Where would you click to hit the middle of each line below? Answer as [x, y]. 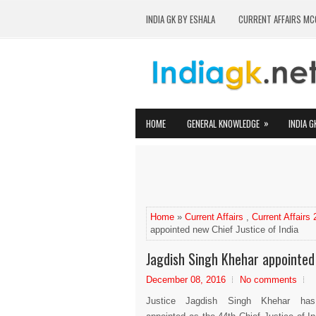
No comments [268, 280]
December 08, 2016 [186, 280]
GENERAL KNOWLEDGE [223, 123]
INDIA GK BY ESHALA [181, 19]
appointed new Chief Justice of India [224, 230]
